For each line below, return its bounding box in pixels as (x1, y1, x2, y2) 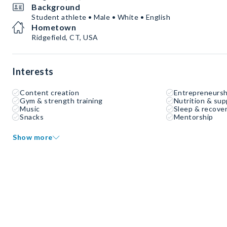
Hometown (31, 22, 76, 32)
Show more (13, 133, 53, 142)
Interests (12, 66, 54, 78)
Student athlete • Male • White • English (31, 13, 170, 22)
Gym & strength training (20, 96, 103, 105)
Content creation (20, 88, 79, 97)
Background (31, 2, 80, 12)
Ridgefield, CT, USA (31, 33, 98, 42)
